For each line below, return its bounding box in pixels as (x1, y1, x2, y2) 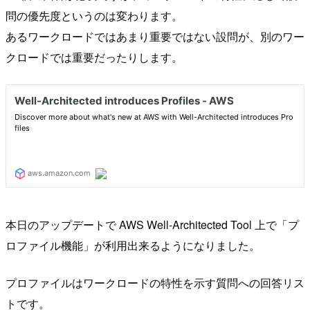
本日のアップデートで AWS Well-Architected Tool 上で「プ (6, 216, 299, 232)
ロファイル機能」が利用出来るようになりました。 (6, 237, 260, 253)
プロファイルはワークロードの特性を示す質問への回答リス (6, 274, 304, 291)
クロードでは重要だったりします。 (6, 48, 183, 65)
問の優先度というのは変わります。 (6, 7, 183, 24)
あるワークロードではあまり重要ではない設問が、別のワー (6, 28, 304, 44)
